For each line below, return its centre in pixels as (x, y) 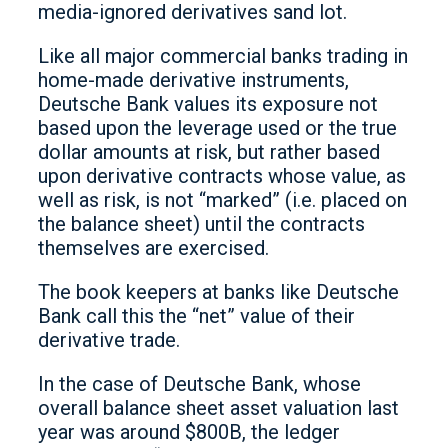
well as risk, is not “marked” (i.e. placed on (222, 200)
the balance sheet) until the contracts (201, 224)
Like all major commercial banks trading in (223, 56)
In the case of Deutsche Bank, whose (199, 384)
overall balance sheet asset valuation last (218, 408)
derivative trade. (109, 340)
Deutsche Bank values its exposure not (208, 104)
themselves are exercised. (153, 248)
